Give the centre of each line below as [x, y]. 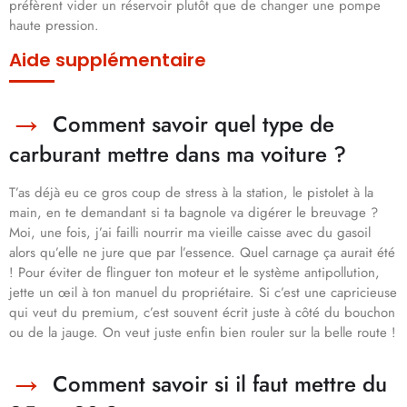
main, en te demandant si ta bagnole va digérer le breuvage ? [194, 213]
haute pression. [54, 26]
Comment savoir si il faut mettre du [220, 384]
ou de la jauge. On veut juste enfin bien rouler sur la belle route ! [203, 333]
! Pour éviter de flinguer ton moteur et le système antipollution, [194, 273]
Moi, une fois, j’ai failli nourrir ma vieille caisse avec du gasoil [190, 233]
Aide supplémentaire [108, 60]
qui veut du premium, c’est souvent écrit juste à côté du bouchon [202, 313]
